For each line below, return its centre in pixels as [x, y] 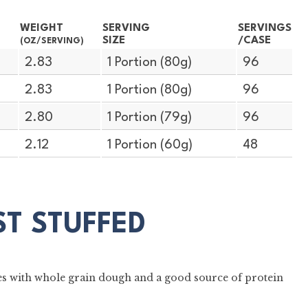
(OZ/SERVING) [52, 41]
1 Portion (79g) [150, 118]
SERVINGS [264, 28]
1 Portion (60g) [150, 145]
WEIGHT [41, 28]
